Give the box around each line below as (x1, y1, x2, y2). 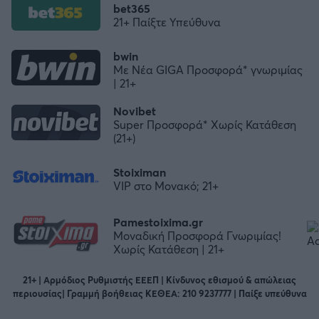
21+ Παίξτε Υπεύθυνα (113, 14, 221, 30)
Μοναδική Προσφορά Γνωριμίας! (113, 227, 281, 243)
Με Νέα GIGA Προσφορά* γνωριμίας (113, 62, 303, 78)
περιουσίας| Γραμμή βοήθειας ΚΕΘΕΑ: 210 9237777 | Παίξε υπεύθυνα (12, 287, 307, 300)
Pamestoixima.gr (113, 214, 203, 229)
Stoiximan (113, 164, 166, 180)
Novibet (113, 103, 156, 119)
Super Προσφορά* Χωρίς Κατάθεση (113, 117, 296, 132)
